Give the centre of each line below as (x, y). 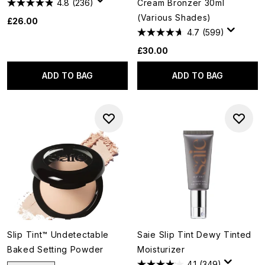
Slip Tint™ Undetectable (58, 235)
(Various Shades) (174, 17)
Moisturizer (161, 249)
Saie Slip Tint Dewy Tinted (195, 235)
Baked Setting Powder (55, 249)
